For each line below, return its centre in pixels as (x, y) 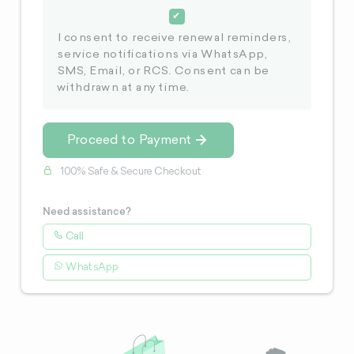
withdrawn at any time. (122, 89)
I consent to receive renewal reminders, (173, 39)
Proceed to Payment (129, 140)
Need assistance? (87, 211)
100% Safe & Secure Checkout (130, 172)
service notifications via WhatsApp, (162, 56)
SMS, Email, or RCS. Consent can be (162, 72)
